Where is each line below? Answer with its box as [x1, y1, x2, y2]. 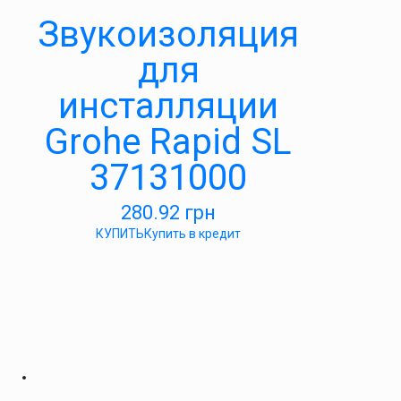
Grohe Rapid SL [45, 121, 292, 163]
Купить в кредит [144, 226, 241, 241]
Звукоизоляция [38, 13, 299, 55]
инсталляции [58, 85, 278, 127]
